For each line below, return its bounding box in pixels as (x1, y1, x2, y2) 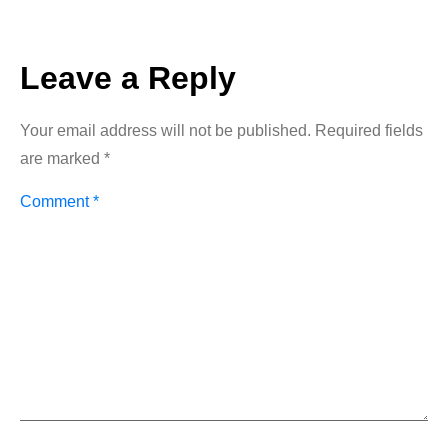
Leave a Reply (20, 60, 236, 97)
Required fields (315, 122, 423, 140)
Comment (20, 193, 93, 211)
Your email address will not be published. (20, 122, 311, 140)
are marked (20, 150, 104, 168)
